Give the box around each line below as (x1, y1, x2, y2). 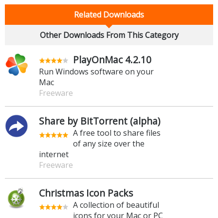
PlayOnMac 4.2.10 (73, 53, 151, 66)
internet (39, 148, 69, 160)
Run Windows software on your (39, 66, 154, 77)
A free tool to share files (73, 127, 161, 138)
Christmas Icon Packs (39, 186, 133, 200)
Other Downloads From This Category (39, 29, 179, 40)
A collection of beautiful (73, 199, 159, 210)
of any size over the (73, 138, 145, 149)
